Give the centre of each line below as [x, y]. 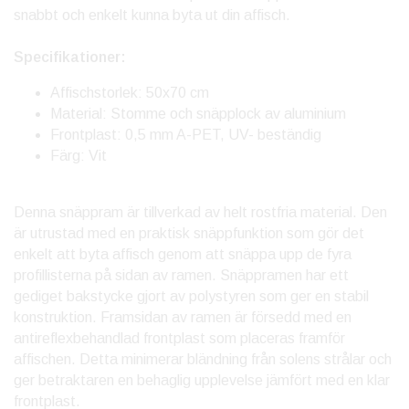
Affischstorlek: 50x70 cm [130, 93]
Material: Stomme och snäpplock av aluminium [198, 114]
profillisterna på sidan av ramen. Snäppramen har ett [181, 276]
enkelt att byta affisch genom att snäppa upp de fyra [183, 255]
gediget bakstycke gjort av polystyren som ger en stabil [191, 297]
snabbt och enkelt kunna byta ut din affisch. [152, 16]
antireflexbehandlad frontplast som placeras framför [179, 339]
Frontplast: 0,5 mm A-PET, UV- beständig [188, 135]
